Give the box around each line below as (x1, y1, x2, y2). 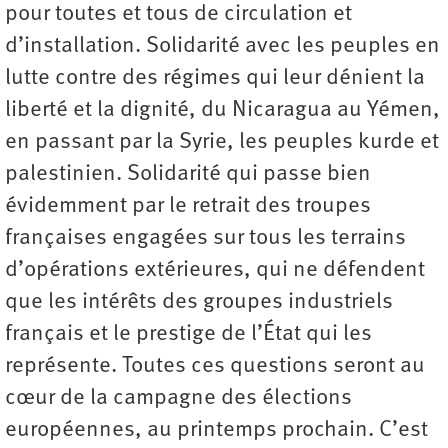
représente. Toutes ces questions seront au (5, 354, 425, 378)
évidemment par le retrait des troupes (5, 194, 371, 218)
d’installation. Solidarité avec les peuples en (5, 34, 440, 58)
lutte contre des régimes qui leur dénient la (5, 66, 425, 90)
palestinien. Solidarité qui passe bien (5, 162, 371, 186)
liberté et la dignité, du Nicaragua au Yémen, (5, 98, 440, 122)
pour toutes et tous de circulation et (5, 2, 352, 26)
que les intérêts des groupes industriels (5, 290, 393, 314)
